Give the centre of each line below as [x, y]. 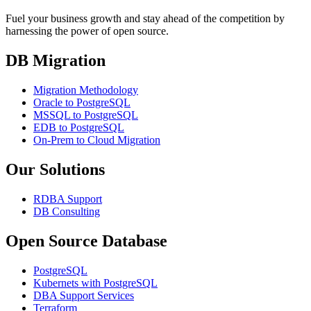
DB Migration [56, 61]
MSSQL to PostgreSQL [86, 115]
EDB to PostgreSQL [79, 127]
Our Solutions [55, 169]
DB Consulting [67, 211]
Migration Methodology [86, 90]
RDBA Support [68, 199]
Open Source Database [86, 241]
